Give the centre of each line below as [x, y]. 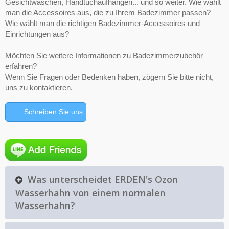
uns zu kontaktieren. [39, 88]
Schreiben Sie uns [53, 112]
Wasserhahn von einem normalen [90, 192]
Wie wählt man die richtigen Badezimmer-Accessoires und [102, 24]
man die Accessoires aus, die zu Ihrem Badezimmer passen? [108, 13]
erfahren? [21, 66]
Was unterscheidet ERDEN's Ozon [103, 179]
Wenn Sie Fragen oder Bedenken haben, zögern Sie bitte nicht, [109, 77]
